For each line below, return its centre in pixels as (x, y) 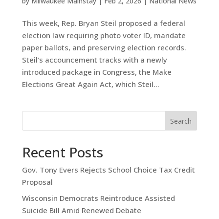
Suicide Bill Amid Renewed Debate (81, 210)
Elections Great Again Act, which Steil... (90, 84)
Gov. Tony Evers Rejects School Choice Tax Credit (108, 170)
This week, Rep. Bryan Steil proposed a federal (103, 23)
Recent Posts (62, 152)
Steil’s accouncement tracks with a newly (94, 60)
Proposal (37, 182)
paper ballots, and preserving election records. (104, 48)
